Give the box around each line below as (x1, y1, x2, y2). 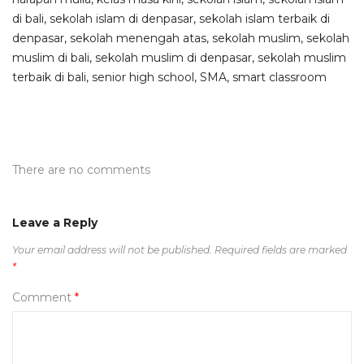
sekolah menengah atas (70, 31, 206, 45)
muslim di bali (12, 50, 89, 65)
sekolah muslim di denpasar (95, 50, 252, 65)
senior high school (92, 70, 194, 84)
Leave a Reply (12, 215, 97, 230)
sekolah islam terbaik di (199, 11, 330, 26)
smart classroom (232, 70, 327, 84)
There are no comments (12, 162, 150, 177)
